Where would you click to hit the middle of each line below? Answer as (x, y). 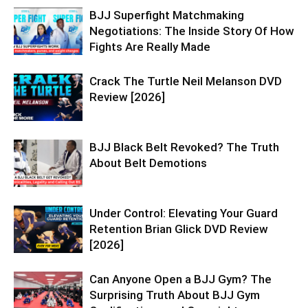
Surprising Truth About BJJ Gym (175, 295)
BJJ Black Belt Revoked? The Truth (184, 147)
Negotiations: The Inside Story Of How (192, 31)
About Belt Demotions (148, 163)
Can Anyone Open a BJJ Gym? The (180, 279)
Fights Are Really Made (150, 46)
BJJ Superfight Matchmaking (167, 15)
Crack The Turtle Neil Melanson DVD (186, 81)
